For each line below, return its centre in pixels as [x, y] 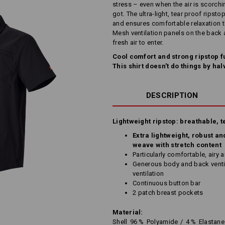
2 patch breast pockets [168, 193]
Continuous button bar [167, 183]
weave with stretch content [177, 145]
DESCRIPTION [172, 95]
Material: [128, 212]
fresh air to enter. [138, 42]
